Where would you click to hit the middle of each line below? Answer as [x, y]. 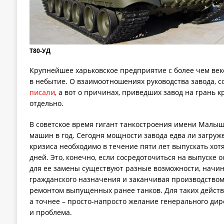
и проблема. [50, 212]
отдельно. [46, 103]
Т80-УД [40, 51]
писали [42, 92]
